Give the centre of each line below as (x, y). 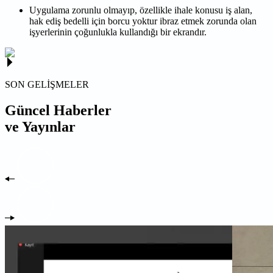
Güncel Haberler (58, 110)
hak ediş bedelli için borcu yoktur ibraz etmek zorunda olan (143, 21)
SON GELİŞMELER (47, 84)
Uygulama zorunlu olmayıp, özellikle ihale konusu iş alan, (141, 10)
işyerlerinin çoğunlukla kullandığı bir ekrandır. (118, 32)
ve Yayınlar (40, 126)
